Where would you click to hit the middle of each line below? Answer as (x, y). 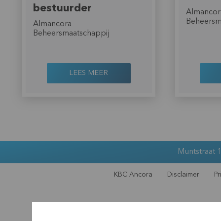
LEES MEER (89, 73)
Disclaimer (183, 174)
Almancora (52, 24)
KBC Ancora (133, 174)
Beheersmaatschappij (71, 34)
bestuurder (62, 8)
